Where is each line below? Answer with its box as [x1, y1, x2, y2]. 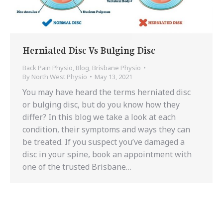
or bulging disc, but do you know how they [22, 99, 180, 111]
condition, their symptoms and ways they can [22, 124, 190, 135]
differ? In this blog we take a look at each [22, 111, 176, 123]
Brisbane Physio [92, 63, 141, 73]
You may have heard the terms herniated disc [22, 87, 191, 98]
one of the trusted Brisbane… [22, 161, 131, 173]
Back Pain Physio [22, 63, 73, 73]
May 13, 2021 [95, 72, 132, 82]
